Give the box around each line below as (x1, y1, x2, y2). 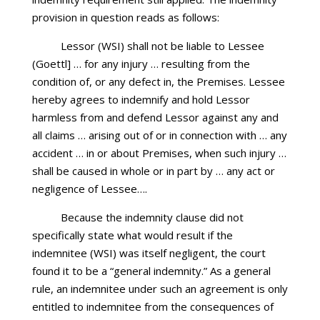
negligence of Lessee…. (31, 181, 147, 196)
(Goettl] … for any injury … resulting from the (31, 56, 250, 71)
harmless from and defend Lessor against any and (31, 110, 279, 124)
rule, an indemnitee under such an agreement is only (31, 281, 288, 296)
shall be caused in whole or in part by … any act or (31, 164, 275, 178)
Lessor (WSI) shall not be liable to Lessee (60, 39, 264, 53)
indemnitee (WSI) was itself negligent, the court (31, 246, 266, 260)
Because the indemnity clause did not (60, 210, 244, 224)
